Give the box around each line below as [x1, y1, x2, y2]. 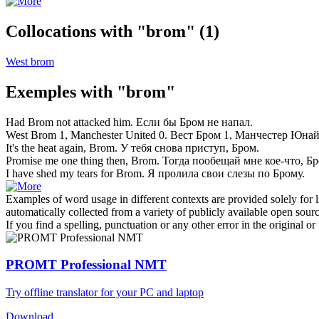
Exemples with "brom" [6, 82, 175, 101]
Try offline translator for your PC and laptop [6, 286, 204, 299]
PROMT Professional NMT [6, 257, 167, 273]
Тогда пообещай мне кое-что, [162, 154, 306, 167]
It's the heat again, [6, 141, 89, 154]
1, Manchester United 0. [56, 128, 167, 141]
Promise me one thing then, [6, 154, 131, 167]
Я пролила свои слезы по [147, 167, 273, 179]
